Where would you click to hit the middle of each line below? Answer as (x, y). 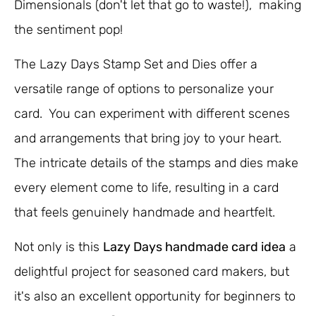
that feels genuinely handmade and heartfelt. (145, 213)
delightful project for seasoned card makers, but (152, 272)
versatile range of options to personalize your (144, 89)
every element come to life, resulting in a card (146, 188)
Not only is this (59, 247)
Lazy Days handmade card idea (194, 247)
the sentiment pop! (68, 29)
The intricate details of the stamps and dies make (156, 163)
